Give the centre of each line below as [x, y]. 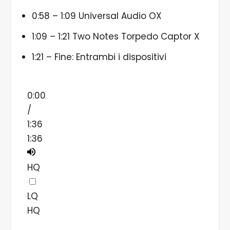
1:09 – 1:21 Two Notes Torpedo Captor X [116, 37]
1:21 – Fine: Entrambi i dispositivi [99, 57]
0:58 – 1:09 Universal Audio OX [97, 16]
